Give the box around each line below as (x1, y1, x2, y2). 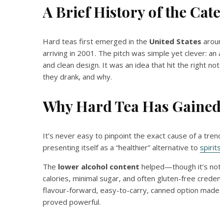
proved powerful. (43, 197, 101, 207)
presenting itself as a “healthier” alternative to (43, 142, 200, 152)
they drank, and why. (43, 72, 112, 82)
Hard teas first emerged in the (43, 36, 149, 46)
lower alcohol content (58, 162, 139, 171)
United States (149, 36, 201, 46)
